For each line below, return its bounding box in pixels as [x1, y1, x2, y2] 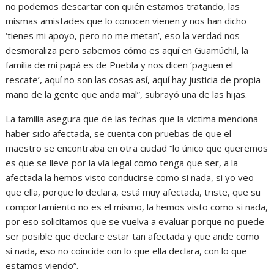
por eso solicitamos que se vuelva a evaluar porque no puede [6, 215, 265, 228]
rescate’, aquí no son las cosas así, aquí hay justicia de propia [6, 73, 261, 86]
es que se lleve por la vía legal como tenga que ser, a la [6, 156, 239, 169]
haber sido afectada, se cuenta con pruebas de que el [6, 127, 232, 139]
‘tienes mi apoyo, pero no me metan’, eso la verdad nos [6, 29, 240, 42]
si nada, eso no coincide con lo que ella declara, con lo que [6, 244, 248, 257]
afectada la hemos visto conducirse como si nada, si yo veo [6, 171, 254, 183]
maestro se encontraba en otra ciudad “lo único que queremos [6, 141, 268, 154]
